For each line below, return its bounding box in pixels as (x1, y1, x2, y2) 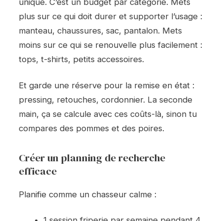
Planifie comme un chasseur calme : (19, 189, 156, 199)
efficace (19, 163, 57, 178)
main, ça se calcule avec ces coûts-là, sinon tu (19, 109, 197, 119)
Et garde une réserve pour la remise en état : (19, 80, 194, 90)
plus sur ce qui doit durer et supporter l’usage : (19, 11, 202, 22)
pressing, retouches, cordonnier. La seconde (19, 94, 192, 105)
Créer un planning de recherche (19, 150, 165, 165)
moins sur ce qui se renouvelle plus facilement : (19, 40, 202, 50)
